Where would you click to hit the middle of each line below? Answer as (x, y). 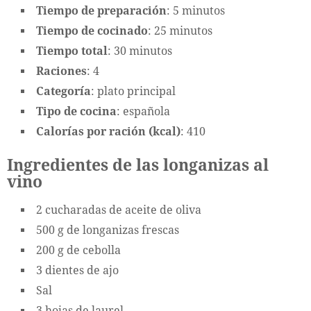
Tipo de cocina (76, 111)
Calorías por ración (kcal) (108, 131)
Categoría (64, 91)
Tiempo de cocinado (92, 31)
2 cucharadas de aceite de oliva (119, 210)
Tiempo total (72, 51)
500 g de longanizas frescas (108, 230)
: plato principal (133, 91)
